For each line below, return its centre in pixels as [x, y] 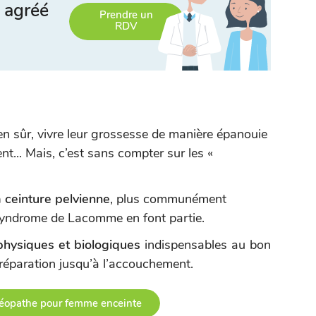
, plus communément [168, 199]
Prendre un [127, 14]
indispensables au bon [206, 245]
